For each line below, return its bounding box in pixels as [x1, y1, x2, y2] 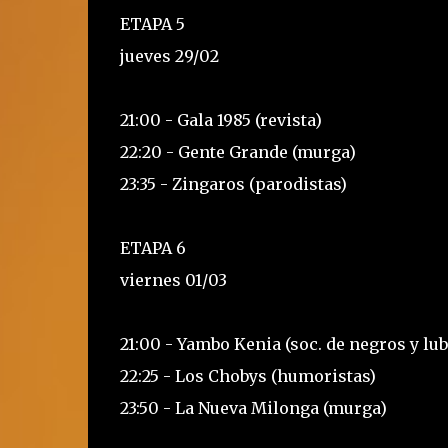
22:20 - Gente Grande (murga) [119, 142, 356, 162]
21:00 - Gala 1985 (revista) [119, 110, 322, 130]
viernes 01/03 [119, 270, 227, 290]
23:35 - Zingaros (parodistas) [119, 174, 347, 194]
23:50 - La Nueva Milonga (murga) [119, 398, 387, 418]
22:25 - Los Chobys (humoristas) [119, 366, 376, 386]
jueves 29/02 [119, 46, 219, 66]
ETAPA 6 [119, 238, 186, 258]
